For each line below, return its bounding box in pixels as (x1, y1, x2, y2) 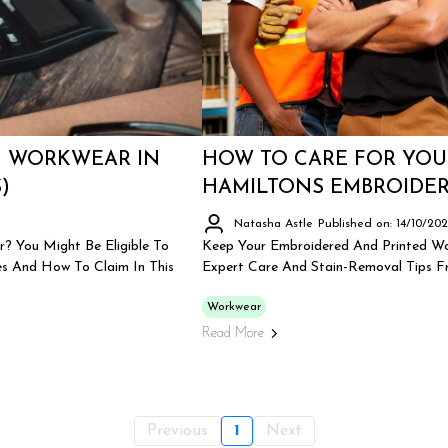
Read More (202, 326, 265, 341)
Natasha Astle (234, 218, 314, 230)
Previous (146, 423, 208, 439)
